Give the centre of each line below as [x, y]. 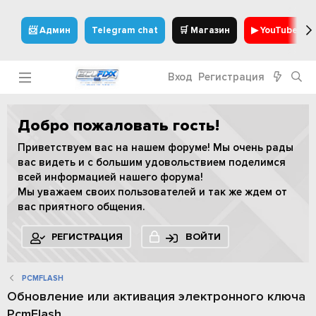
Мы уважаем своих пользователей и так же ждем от [152, 192]
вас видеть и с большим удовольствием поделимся [152, 162]
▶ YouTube [274, 30]
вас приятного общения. [81, 207]
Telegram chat [125, 30]
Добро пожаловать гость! [119, 126]
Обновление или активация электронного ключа [156, 296]
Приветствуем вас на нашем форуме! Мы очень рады [156, 147]
